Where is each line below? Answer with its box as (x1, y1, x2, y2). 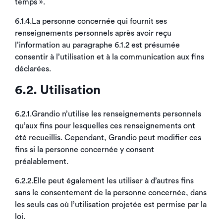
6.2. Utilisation (15, 84, 101, 97)
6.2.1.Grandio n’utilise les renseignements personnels (15, 110, 201, 118)
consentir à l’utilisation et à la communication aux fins (15, 53, 204, 61)
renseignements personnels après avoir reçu (15, 29, 171, 37)
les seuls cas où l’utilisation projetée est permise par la (15, 201, 207, 209)
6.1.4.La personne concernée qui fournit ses (15, 17, 167, 25)
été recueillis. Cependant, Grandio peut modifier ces (15, 134, 201, 142)
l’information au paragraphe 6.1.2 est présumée (15, 41, 180, 49)
